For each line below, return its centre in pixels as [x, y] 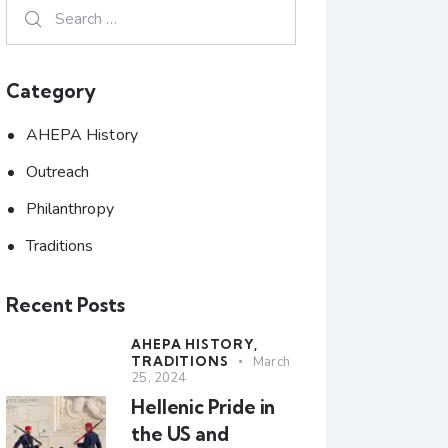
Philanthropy [69, 208]
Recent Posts [66, 304]
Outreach [57, 171]
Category [51, 90]
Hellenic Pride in [203, 406]
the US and [180, 433]
